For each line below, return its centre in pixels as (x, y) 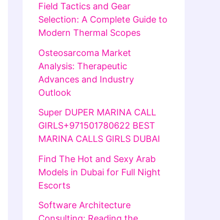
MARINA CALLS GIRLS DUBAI (99, 139)
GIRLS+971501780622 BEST (97, 126)
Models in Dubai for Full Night (99, 172)
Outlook (55, 92)
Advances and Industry (86, 79)
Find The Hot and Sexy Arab (97, 159)
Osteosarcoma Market (85, 53)
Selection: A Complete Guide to (103, 20)
